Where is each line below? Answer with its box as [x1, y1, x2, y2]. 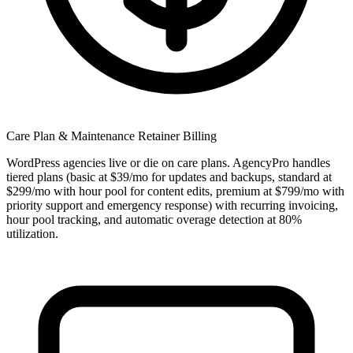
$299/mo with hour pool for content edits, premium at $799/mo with [6, 184, 344, 199]
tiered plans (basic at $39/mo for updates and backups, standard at [6, 170, 332, 184]
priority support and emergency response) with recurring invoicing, [6, 199, 338, 213]
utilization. [6, 227, 58, 241]
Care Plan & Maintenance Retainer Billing [6, 129, 217, 143]
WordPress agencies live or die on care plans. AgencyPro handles [6, 156, 330, 170]
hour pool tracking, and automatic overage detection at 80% [6, 213, 302, 227]
